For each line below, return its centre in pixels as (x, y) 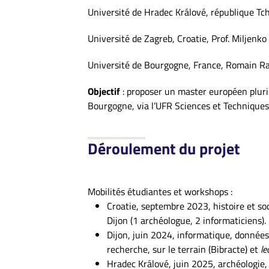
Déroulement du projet (165, 149)
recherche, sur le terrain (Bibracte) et (184, 249)
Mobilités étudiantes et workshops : (160, 192)
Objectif (105, 91)
